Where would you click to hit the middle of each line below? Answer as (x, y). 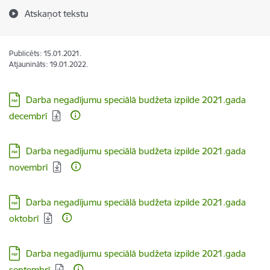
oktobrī (24, 218)
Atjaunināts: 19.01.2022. (49, 64)
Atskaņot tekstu (57, 14)
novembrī (28, 167)
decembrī (28, 116)
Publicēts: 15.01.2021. (45, 53)
